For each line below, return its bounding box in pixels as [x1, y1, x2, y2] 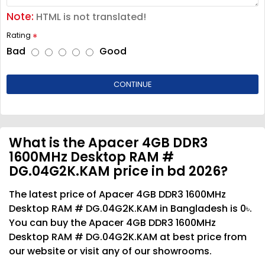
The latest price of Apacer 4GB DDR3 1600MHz [9, 187, 226, 201]
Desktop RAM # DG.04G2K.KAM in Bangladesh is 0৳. [9, 201, 252, 215]
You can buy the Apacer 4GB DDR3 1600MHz [9, 215, 216, 230]
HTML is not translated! [34, 9, 146, 24]
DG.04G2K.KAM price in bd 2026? [9, 161, 228, 180]
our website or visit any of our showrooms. [9, 244, 212, 258]
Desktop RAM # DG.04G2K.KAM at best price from [9, 230, 247, 244]
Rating [7, 30, 31, 40]
